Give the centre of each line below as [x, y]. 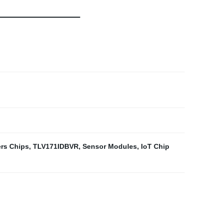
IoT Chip [155, 146]
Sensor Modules [110, 146]
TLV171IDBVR [56, 146]
